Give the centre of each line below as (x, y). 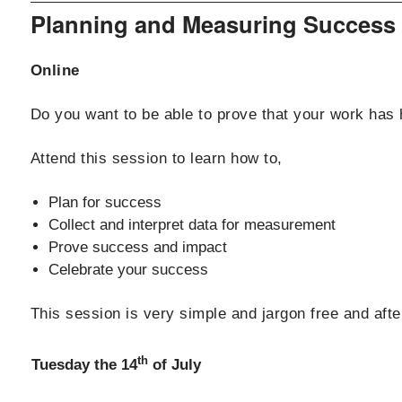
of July (174, 365)
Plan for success (105, 203)
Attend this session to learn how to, (156, 159)
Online (55, 71)
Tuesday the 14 (84, 365)
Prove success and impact (137, 248)
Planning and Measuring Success (213, 24)
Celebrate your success (128, 270)
